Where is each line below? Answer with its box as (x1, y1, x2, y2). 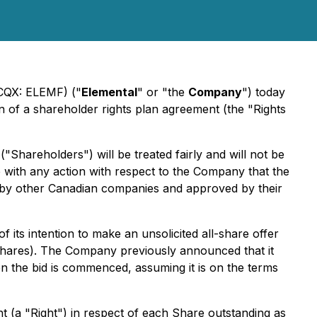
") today (242, 85, 285, 99)
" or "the (137, 85, 188, 99)
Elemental (81, 85, 137, 99)
